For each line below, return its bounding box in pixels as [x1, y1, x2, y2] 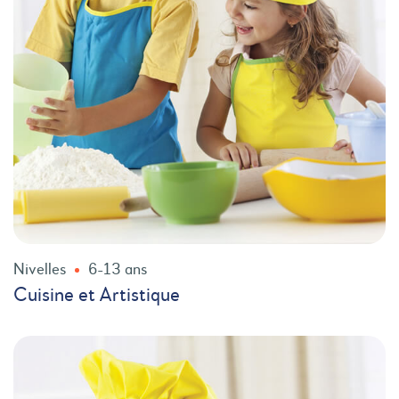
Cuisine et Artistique [13, 286, 180, 305]
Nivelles [13, 262, 66, 278]
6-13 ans [88, 262, 147, 278]
